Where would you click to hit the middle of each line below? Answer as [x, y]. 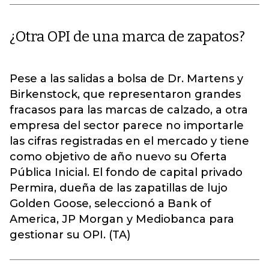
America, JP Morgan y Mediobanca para [122, 219]
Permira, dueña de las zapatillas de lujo [119, 188]
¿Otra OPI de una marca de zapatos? [127, 37]
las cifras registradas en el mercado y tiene [129, 141]
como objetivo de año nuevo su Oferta [118, 157]
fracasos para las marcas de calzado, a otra [129, 110]
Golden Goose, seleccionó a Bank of [110, 204]
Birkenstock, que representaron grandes [125, 94]
